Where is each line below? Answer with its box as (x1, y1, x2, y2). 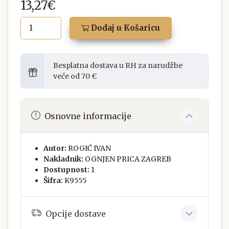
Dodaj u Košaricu (89, 23, 160, 33)
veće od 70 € (53, 72, 97, 81)
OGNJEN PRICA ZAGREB (85, 154, 171, 164)
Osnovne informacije (44, 110, 131, 121)
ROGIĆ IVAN (68, 144, 111, 153)
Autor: (43, 144, 66, 153)
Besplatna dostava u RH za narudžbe (53, 61, 182, 71)
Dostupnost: (43, 165, 89, 175)
